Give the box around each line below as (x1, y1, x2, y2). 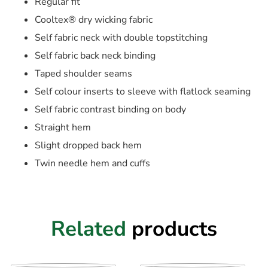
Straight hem (34, 121, 91, 135)
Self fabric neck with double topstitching (34, 31, 208, 45)
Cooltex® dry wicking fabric (34, 13, 153, 27)
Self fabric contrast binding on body (34, 103, 186, 117)
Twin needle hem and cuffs (34, 157, 150, 170)
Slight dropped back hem (34, 139, 142, 153)
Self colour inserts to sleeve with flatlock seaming (34, 85, 251, 99)
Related (51, 215, 132, 243)
